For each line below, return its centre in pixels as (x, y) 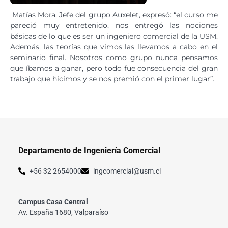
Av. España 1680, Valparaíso (63, 212)
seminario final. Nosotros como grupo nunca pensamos (114, 57)
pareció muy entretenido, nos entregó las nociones (114, 25)
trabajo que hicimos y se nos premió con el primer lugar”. (112, 79)
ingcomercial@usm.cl (127, 171)
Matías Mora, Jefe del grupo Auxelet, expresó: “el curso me (114, 15)
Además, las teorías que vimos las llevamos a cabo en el (114, 47)
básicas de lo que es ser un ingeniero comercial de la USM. (114, 36)
